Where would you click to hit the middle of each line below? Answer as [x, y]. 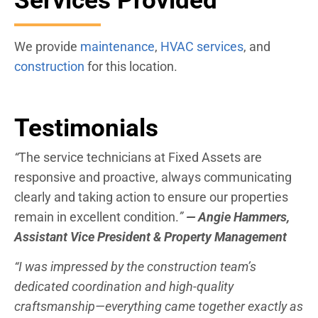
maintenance [117, 47]
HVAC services [202, 47]
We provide [47, 47]
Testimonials [86, 128]
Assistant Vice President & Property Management [150, 236]
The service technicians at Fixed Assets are [140, 157]
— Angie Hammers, [238, 216]
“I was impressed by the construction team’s [135, 266]
